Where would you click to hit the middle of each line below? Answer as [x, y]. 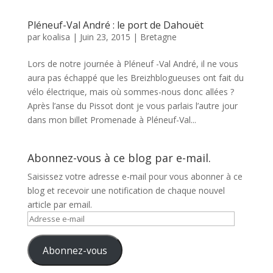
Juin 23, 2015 [105, 37]
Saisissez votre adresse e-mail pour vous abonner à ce [135, 177]
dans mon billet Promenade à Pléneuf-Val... [112, 120]
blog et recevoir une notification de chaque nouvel [126, 191]
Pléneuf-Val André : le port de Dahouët [115, 25]
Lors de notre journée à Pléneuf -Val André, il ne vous [133, 64]
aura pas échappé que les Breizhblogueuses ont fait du [135, 78]
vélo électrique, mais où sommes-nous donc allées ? [130, 92]
